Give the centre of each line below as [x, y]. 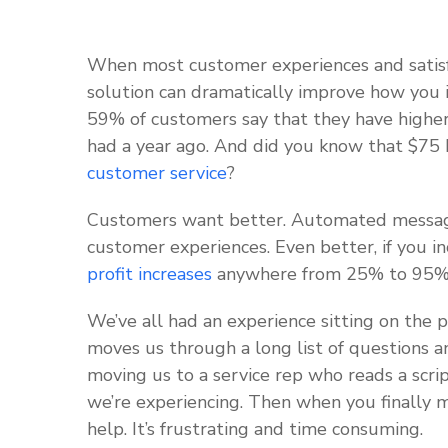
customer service [157, 173]
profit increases [149, 274]
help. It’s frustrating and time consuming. [257, 429]
